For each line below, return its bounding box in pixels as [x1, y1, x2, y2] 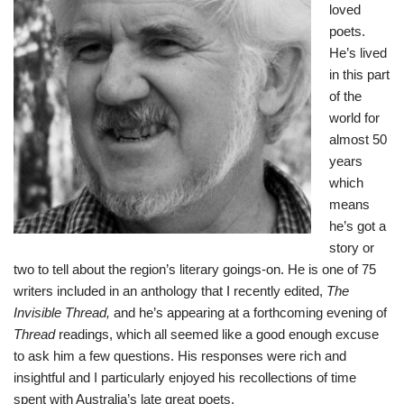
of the [329, 87, 362, 104]
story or [329, 239, 374, 255]
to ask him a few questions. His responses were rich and [14, 347, 346, 363]
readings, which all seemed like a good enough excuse [55, 326, 379, 342]
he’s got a [329, 217, 386, 234]
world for [329, 109, 380, 125]
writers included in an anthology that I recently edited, [14, 282, 326, 298]
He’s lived [329, 44, 387, 60]
